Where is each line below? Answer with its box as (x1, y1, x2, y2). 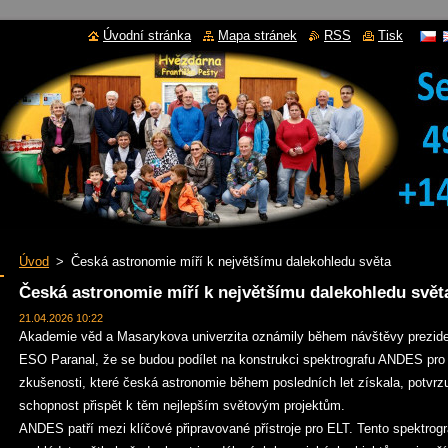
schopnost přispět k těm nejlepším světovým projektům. (19, 398, 345, 413)
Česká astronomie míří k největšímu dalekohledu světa (71, 254, 391, 269)
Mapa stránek (218, 28, 297, 43)
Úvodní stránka (103, 28, 191, 43)
